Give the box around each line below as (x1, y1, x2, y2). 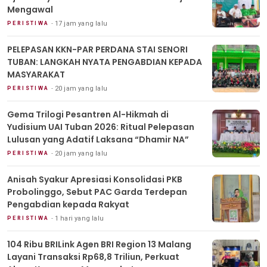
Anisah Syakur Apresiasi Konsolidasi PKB (7, 173, 182, 186)
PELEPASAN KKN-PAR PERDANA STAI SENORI (7, 44, 188, 56)
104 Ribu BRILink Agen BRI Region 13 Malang (7, 238, 191, 251)
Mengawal (7, 4, 53, 16)
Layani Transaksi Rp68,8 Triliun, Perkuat (7, 251, 179, 263)
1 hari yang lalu (54, 215, 104, 223)
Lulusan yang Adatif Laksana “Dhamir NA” (7, 133, 189, 146)
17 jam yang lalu (54, 20, 108, 28)
